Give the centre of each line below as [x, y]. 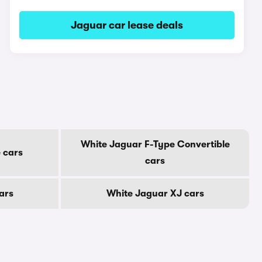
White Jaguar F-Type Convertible [155, 144]
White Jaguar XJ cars [155, 194]
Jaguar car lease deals [127, 25]
